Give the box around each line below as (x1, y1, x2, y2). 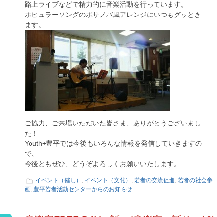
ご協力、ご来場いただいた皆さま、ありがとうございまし (25, 119, 201, 127)
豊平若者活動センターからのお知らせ (33, 186, 132, 193)
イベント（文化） (85, 177, 131, 184)
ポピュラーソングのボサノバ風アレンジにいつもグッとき (25, 11, 201, 18)
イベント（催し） (35, 177, 82, 184)
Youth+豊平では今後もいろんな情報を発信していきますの (25, 139, 202, 147)
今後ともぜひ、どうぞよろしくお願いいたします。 (25, 160, 181, 168)
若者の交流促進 (134, 177, 175, 184)
